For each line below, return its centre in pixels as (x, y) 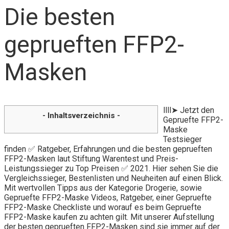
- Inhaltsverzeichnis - (81, 115)
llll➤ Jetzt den (189, 110)
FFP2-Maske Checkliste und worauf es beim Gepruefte (103, 207)
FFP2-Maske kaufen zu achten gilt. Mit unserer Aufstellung (109, 217)
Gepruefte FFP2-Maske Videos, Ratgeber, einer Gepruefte (108, 197)
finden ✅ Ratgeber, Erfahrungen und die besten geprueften (108, 149)
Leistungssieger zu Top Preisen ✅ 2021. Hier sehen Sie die (111, 168)
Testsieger (182, 139)
